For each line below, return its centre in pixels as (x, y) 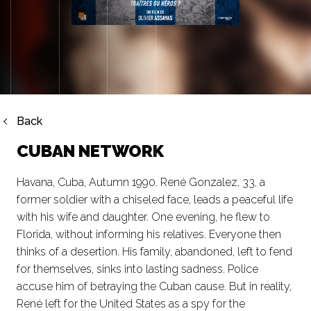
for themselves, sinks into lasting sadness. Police (137, 269)
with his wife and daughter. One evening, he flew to (143, 217)
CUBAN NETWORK (90, 151)
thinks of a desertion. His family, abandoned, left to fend (154, 252)
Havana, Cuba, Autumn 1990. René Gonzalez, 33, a (141, 183)
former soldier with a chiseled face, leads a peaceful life (155, 200)
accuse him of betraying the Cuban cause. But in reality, (154, 287)
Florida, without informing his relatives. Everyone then (149, 235)
